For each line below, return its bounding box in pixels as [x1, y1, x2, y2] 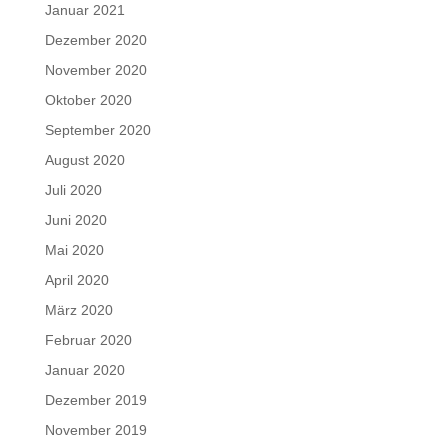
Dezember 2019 [44, 391, 147, 408]
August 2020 [44, 151, 125, 168]
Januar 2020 [44, 361, 125, 378]
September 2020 [44, 121, 151, 138]
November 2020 [44, 61, 147, 78]
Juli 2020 [44, 181, 102, 198]
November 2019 [44, 421, 147, 438]
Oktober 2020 [44, 91, 132, 108]
